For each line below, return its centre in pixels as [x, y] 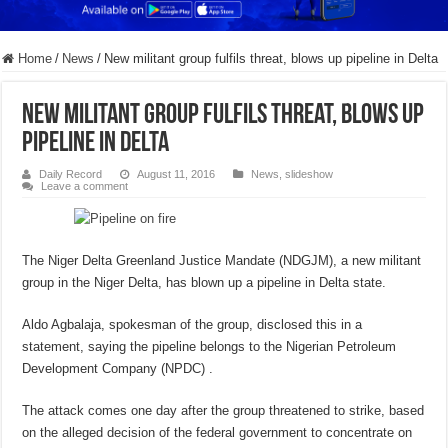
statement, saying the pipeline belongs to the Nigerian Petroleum [209, 347]
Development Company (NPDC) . [118, 369]
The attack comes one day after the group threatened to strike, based [223, 411]
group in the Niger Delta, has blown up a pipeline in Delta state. [204, 283]
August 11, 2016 [176, 174]
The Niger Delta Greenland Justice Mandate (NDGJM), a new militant [222, 261]
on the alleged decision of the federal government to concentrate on [217, 433]
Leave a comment [85, 186]
